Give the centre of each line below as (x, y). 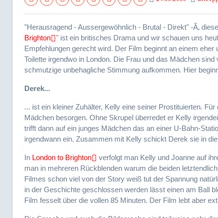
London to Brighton (62, 157)
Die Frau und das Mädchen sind (164, 59)
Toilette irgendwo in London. (68, 59)
